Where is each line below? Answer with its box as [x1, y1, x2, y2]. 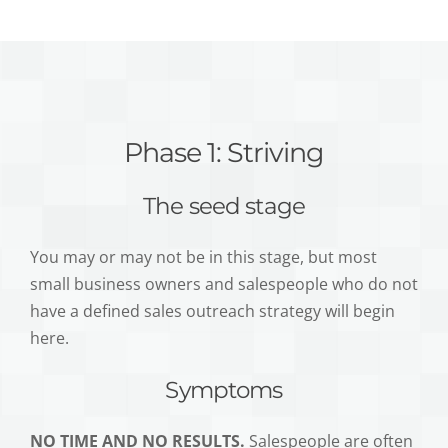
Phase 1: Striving [123, 136, 325, 170]
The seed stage [142, 192, 306, 221]
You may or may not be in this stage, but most [30, 246, 377, 269]
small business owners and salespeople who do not [30, 273, 418, 296]
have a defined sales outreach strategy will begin [30, 300, 395, 323]
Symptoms [165, 376, 283, 405]
